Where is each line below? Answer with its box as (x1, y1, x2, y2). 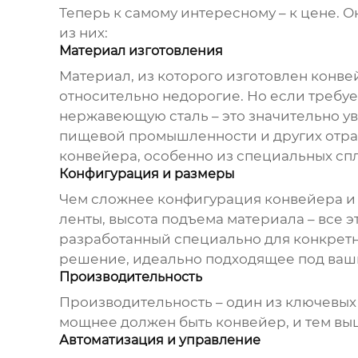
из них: (58, 25, 108, 42)
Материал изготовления (58, 43, 223, 59)
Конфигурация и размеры (58, 166, 235, 182)
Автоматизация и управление (58, 332, 261, 348)
